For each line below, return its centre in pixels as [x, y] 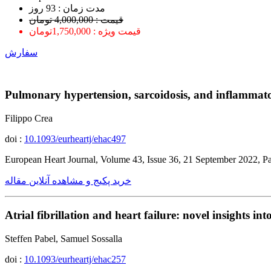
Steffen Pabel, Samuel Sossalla [64, 238]
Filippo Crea [29, 119]
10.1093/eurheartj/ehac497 [75, 139]
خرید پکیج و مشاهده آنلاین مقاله [68, 181]
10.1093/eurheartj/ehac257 [75, 259]
